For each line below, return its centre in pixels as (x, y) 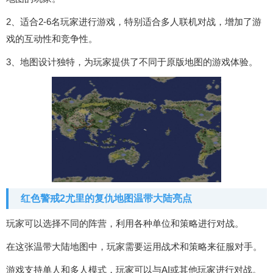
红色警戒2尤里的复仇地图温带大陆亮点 (106, 199)
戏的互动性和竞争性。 (52, 38)
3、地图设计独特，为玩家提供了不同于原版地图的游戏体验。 (132, 62)
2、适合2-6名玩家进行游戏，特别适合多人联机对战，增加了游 (134, 21)
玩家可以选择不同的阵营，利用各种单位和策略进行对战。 (125, 224)
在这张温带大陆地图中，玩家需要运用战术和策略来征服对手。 (134, 247)
